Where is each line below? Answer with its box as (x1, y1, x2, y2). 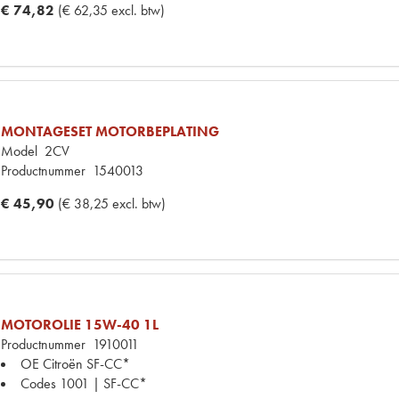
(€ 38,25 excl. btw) (58, 193, 166, 213)
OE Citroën (20, 354, 83, 373)
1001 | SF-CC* (60, 373, 147, 393)
